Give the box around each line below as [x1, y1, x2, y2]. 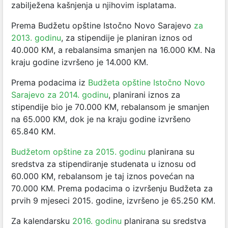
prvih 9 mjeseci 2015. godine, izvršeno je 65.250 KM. [11, 195, 215, 206]
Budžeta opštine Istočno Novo [88, 77, 205, 88]
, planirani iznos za [108, 90, 180, 100]
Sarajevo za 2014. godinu [11, 90, 108, 100]
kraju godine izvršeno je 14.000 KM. [11, 57, 148, 67]
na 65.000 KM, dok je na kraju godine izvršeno [11, 114, 191, 124]
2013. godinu [11, 33, 61, 43]
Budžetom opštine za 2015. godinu [11, 147, 146, 157]
